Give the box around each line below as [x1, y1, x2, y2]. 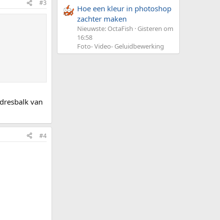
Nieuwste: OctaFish [77, 24, 133, 33]
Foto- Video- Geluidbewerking [77, 42, 164, 51]
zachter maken [77, 14, 127, 24]
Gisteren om [137, 24, 173, 33]
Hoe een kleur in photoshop [77, 3, 171, 14]
